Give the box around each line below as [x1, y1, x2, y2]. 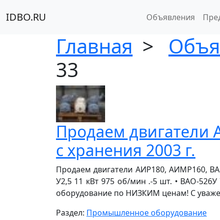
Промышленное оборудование [86, 207, 207, 218]
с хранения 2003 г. [56, 139, 195, 161]
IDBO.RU [6, 10, 46, 24]
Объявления [146, 12, 195, 23]
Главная [56, 32, 133, 59]
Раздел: [56, 207, 86, 218]
